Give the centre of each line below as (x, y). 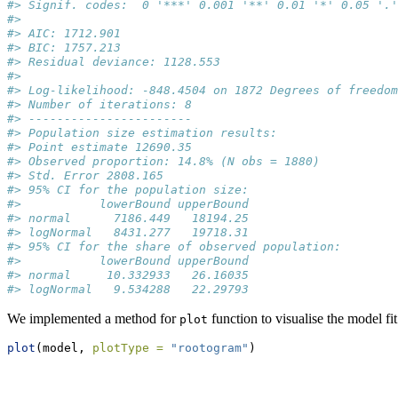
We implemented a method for (93, 319)
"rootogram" (210, 348)
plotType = (128, 348)
